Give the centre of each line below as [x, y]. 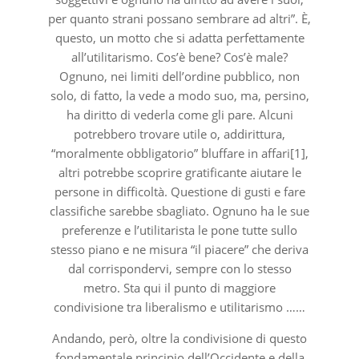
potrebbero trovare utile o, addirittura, [179, 133]
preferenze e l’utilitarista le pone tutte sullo [179, 230]
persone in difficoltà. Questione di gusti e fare [179, 191]
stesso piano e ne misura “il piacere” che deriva [179, 249]
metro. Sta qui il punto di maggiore [179, 287]
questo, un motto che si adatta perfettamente [179, 37]
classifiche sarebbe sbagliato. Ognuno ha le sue [179, 210]
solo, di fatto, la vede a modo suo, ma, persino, [179, 95]
